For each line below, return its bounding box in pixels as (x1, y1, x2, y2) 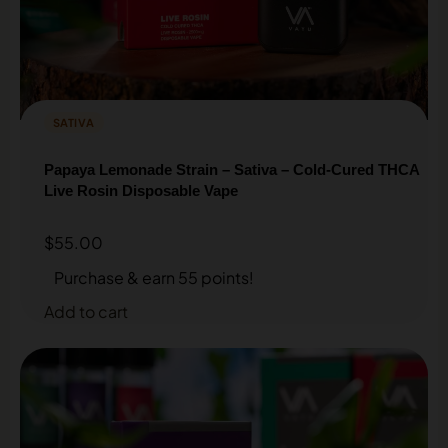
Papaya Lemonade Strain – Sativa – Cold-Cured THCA (44, 160, 420, 178)
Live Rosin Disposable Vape (44, 181, 238, 199)
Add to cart (44, 300, 128, 322)
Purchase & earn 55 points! (54, 266, 254, 288)
